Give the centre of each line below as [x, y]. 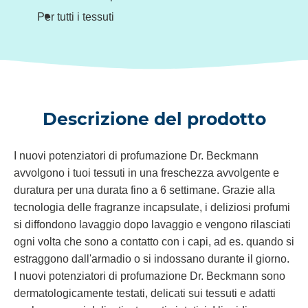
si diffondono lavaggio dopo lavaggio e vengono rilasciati [152, 225]
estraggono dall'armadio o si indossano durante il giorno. [152, 259]
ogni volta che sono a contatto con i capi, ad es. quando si [154, 242]
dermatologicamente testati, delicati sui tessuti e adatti [145, 294]
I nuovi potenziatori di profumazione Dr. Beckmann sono [150, 276]
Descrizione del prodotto [154, 119]
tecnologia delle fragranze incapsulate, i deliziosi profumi [152, 208]
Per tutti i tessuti [76, 17]
